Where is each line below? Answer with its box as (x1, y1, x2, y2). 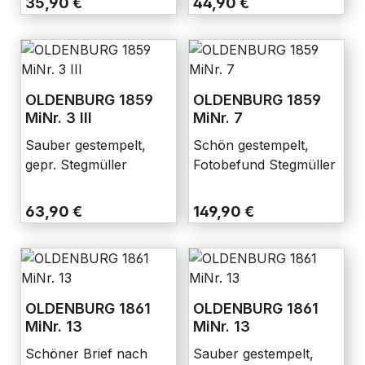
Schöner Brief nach (25, 345, 147, 362)
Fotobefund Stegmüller (193, 156, 336, 173)
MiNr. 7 (193, 109, 243, 126)
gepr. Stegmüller (25, 156, 127, 173)
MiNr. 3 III (25, 109, 92, 126)
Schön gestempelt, (193, 137, 309, 153)
